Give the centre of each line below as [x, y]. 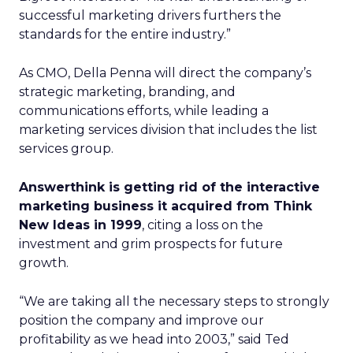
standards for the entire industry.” [125, 34]
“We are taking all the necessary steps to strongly [174, 301]
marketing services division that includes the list [168, 130]
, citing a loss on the [203, 225]
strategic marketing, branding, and [127, 92]
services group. [66, 149]
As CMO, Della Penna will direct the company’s [165, 73]
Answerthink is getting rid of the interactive [169, 187]
